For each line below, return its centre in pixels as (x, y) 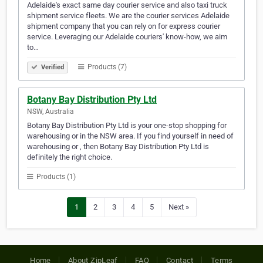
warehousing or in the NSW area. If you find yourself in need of (130, 136)
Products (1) (55, 177)
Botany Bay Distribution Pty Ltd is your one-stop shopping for (127, 126)
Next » (178, 207)
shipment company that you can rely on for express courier (124, 26)
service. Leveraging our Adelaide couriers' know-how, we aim (127, 37)
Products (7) (106, 67)
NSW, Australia (50, 112)
